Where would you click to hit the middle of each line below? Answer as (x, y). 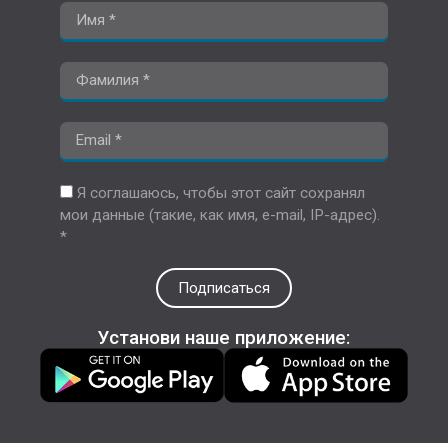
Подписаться (224, 287)
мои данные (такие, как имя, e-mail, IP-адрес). (220, 215)
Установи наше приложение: (224, 337)
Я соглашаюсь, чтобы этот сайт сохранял (221, 193)
